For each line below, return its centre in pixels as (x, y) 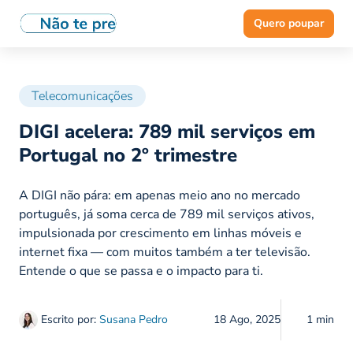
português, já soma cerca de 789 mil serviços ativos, (167, 215)
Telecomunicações (82, 96)
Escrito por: (69, 320)
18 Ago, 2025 (247, 320)
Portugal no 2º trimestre (128, 156)
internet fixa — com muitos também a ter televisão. (165, 253)
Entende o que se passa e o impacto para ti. (141, 271)
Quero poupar (289, 23)
